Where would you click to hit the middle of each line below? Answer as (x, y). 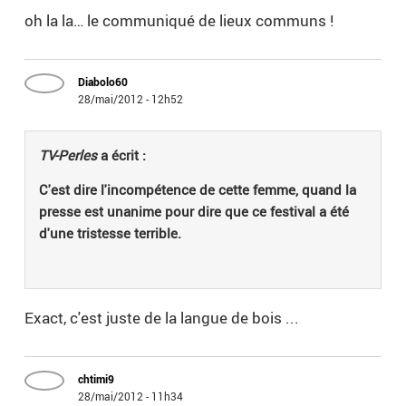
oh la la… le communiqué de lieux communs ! (179, 21)
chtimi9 (97, 379)
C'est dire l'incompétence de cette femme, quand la (198, 190)
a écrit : (122, 155)
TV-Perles (68, 155)
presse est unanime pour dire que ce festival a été (194, 212)
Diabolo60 (103, 82)
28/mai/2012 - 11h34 (131, 396)
